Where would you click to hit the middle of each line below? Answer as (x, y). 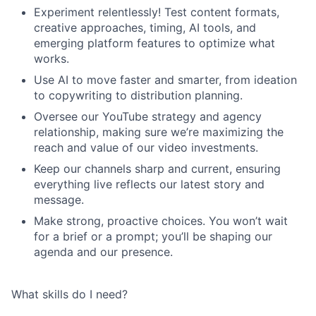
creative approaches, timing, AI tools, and (145, 28)
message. (59, 200)
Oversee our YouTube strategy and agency (148, 116)
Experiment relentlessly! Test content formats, (157, 12)
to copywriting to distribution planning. (138, 95)
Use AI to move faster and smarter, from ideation (165, 80)
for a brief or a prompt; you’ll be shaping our (153, 236)
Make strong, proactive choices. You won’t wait (161, 221)
